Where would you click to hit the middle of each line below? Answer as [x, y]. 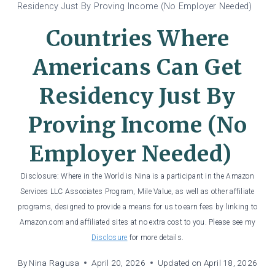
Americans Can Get [137, 68]
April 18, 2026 [230, 263]
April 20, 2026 [118, 263]
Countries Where [137, 39]
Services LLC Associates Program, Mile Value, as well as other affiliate [137, 192]
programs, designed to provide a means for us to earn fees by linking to [137, 207]
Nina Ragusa [54, 263]
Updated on [180, 263]
